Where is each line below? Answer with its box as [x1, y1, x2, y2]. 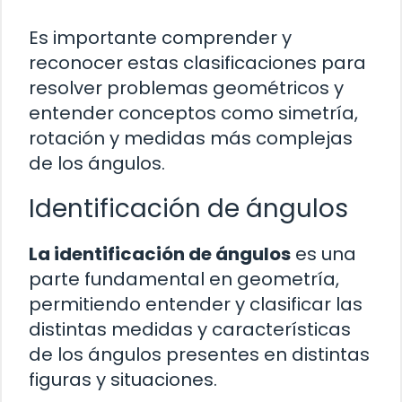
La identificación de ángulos [29, 241, 291, 267]
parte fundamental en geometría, [29, 267, 339, 293]
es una [291, 241, 356, 267]
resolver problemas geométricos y [29, 75, 344, 101]
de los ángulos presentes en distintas [29, 342, 370, 368]
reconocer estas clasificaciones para [29, 50, 366, 76]
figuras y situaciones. [29, 367, 217, 393]
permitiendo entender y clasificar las [29, 292, 363, 318]
